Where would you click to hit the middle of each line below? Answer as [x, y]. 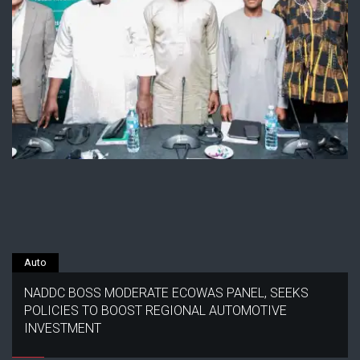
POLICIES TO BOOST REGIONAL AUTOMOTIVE [155, 311]
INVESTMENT [63, 328]
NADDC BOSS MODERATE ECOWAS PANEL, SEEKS [166, 293]
